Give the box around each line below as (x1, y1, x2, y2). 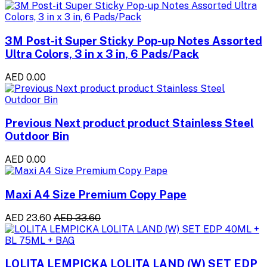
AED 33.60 (54, 212, 101, 223)
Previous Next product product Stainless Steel (5, 116, 254, 130)
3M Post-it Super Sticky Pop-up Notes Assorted (5, 33, 262, 47)
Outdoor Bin (5, 129, 69, 143)
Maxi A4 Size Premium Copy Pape (5, 187, 187, 201)
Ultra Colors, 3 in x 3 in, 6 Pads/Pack (5, 46, 199, 60)
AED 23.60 (5, 212, 51, 223)
